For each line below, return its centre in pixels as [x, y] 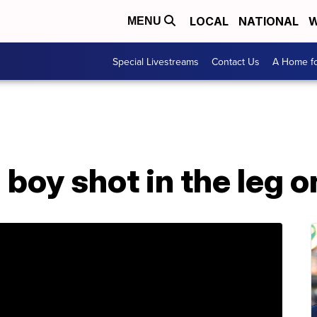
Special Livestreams [156, 61]
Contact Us [236, 61]
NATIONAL [269, 21]
